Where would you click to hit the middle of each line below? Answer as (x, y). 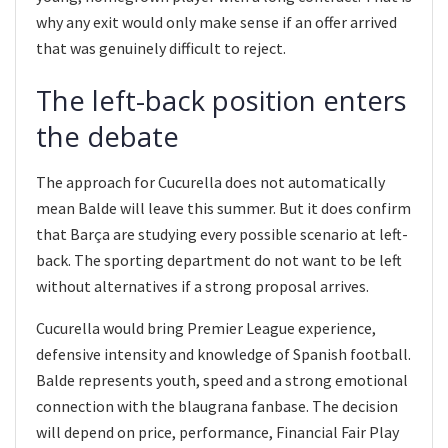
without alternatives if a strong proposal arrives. (202, 286)
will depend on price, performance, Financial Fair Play (217, 432)
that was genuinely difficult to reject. (161, 47)
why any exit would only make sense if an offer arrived (216, 21)
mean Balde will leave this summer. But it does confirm (223, 208)
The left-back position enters (221, 101)
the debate (107, 137)
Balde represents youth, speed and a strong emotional (222, 380)
